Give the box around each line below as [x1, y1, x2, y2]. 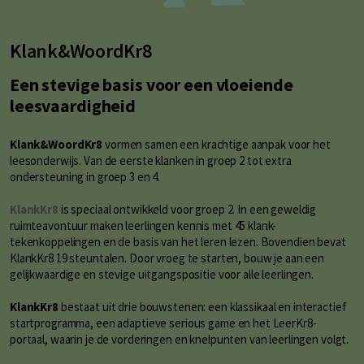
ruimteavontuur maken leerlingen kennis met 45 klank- [10, 218, 277, 234]
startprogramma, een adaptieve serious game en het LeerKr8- [10, 315, 317, 331]
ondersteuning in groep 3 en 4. [10, 169, 163, 185]
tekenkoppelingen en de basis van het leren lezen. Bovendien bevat [10, 234, 346, 250]
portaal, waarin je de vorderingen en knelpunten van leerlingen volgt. [10, 331, 349, 348]
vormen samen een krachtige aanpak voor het [102, 136, 331, 153]
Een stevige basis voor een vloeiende [10, 74, 293, 97]
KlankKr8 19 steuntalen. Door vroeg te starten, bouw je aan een [10, 250, 325, 266]
